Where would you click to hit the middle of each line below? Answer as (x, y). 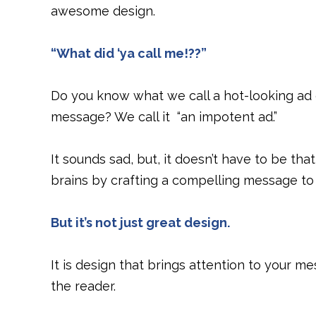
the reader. (83, 286)
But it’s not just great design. (140, 223)
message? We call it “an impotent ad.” (164, 117)
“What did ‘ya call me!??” (129, 53)
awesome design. (103, 11)
